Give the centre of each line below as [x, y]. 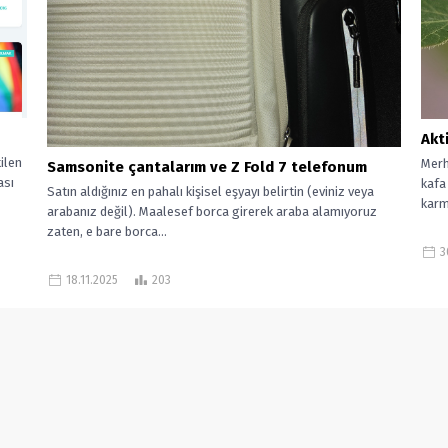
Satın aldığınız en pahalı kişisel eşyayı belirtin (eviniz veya [211, 192]
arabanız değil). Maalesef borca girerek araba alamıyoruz [212, 212]
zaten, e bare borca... [107, 232]
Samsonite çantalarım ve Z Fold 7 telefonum [207, 167]
